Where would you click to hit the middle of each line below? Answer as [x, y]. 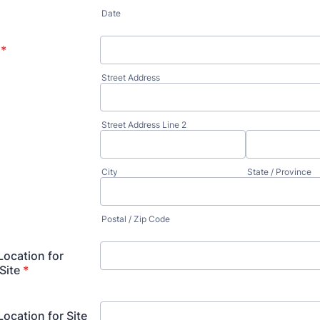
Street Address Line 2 [144, 125]
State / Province [279, 172]
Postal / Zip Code [136, 219]
